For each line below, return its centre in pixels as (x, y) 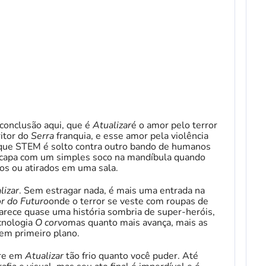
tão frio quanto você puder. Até (132, 256)
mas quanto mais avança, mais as (138, 222)
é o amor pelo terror (174, 125)
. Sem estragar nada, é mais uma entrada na (112, 190)
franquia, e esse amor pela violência (131, 136)
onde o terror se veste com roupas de (129, 201)
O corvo (51, 222)
